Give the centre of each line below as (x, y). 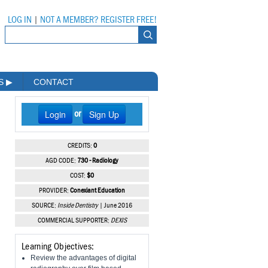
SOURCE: (45, 206)
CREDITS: (80, 146)
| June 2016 (115, 206)
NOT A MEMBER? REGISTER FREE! (98, 20)
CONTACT (54, 82)
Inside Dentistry (78, 206)
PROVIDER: (54, 191)
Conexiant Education (98, 191)
